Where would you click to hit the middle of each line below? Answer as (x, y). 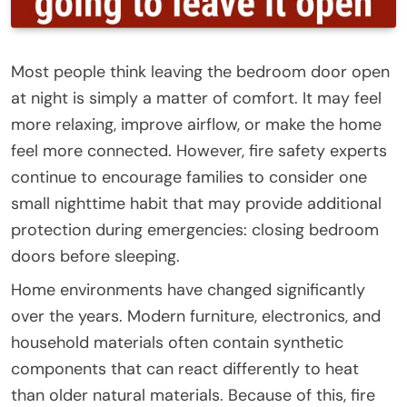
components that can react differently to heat (185, 368)
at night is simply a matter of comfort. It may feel (196, 98)
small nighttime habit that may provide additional (196, 203)
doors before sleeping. (95, 256)
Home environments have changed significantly (188, 289)
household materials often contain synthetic (177, 342)
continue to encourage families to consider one (189, 177)
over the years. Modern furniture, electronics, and (196, 316)
